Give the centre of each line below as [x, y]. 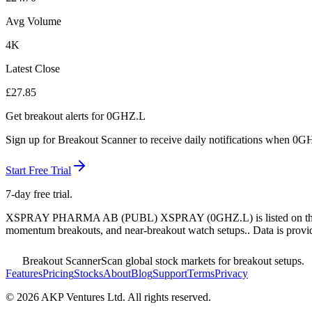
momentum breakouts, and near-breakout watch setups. [126, 231]
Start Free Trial [38, 171]
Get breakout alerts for [56, 116]
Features [24, 274]
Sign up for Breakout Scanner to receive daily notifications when [149, 140]
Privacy [231, 274]
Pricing [58, 274]
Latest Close [33, 69]
